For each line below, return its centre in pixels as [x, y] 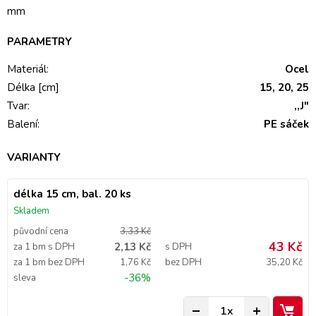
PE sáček [286, 124]
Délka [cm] [33, 87]
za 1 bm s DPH [44, 247]
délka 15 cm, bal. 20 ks [72, 194]
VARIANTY [34, 157]
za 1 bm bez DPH [49, 262]
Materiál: [28, 69]
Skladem [31, 211]
